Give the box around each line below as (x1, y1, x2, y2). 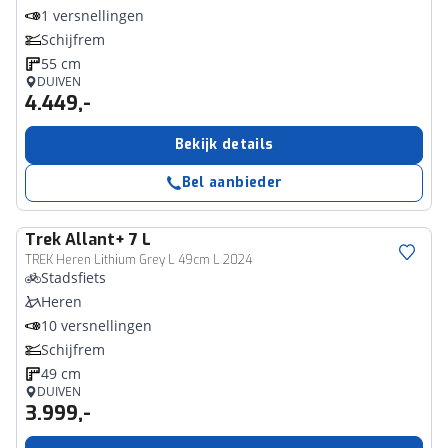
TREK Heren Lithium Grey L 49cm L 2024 (25, 252, 252, 268)
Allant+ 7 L (65, 229, 151, 250)
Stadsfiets (41, 268, 106, 287)
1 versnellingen (41, 6, 144, 25)
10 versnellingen (41, 316, 152, 335)
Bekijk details (174, 135, 274, 154)
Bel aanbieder (181, 173, 283, 192)
